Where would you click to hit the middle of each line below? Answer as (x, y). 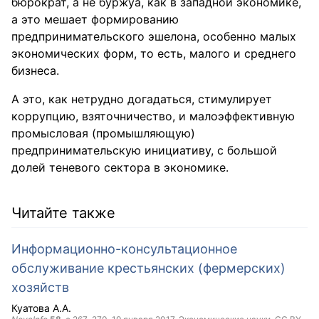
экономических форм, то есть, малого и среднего (154, 53)
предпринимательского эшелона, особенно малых (154, 36)
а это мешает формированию (95, 19)
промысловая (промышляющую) (103, 133)
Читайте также (63, 213)
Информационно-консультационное (124, 249)
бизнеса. (35, 70)
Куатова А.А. (41, 308)
